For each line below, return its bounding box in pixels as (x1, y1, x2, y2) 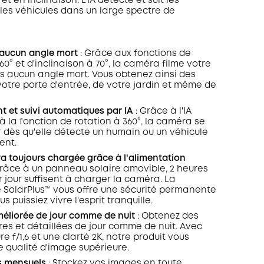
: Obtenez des (134, 212, 199, 220)
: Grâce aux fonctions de (77, 49, 191, 58)
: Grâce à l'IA (133, 107, 192, 115)
